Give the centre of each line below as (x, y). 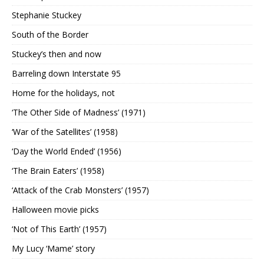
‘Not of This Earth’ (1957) (59, 229)
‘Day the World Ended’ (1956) (67, 151)
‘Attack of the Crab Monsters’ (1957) (80, 190)
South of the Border (50, 35)
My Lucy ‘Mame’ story (53, 249)
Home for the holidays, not (63, 93)
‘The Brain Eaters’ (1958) (58, 171)
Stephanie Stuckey (47, 15)
